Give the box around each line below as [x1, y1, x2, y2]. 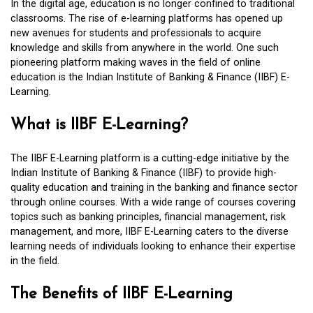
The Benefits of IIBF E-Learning [10, 286, 233, 303]
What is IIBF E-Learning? [10, 117, 188, 133]
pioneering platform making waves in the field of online [10, 56, 261, 68]
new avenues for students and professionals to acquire [10, 27, 261, 39]
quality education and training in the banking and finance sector [10, 182, 298, 194]
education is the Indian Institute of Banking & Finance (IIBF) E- [10, 71, 290, 83]
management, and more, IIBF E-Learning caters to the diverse [10, 226, 289, 238]
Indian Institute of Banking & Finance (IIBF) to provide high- [10, 167, 277, 180]
